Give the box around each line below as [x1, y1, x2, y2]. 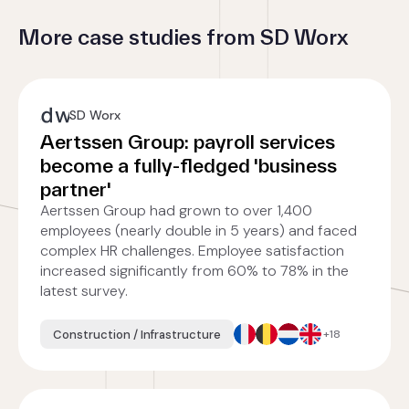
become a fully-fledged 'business [40, 154, 337, 176]
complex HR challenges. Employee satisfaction [40, 241, 344, 260]
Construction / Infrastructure [53, 326, 221, 342]
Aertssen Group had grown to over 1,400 [40, 201, 312, 220]
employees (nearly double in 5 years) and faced [40, 221, 357, 240]
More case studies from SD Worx [18, 25, 349, 49]
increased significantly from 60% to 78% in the [40, 261, 349, 280]
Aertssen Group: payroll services [40, 131, 335, 152]
